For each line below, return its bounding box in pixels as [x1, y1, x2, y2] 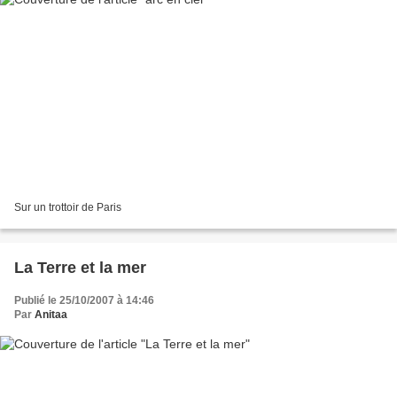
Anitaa [35, 307, 67, 321]
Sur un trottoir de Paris [14, 200, 121, 214]
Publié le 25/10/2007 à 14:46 [14, 293, 154, 307]
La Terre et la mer [14, 258, 146, 276]
